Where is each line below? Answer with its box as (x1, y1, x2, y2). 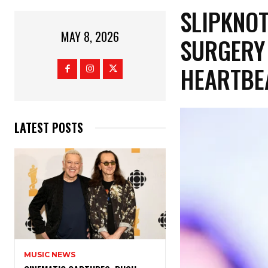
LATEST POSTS (14, 118, 83, 137)
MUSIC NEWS (24, 250, 75, 260)
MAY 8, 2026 (61, 28, 120, 46)
